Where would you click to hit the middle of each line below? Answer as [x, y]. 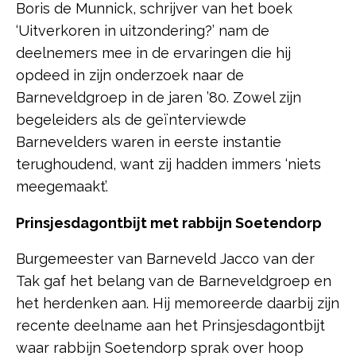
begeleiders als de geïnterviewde [131, 119]
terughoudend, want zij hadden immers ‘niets [168, 164]
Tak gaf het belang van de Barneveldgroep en [174, 281]
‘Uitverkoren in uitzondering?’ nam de [143, 30]
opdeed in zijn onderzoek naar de [130, 75]
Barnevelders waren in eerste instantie [149, 141]
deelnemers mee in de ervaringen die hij [153, 52]
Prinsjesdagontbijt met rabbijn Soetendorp [169, 222]
